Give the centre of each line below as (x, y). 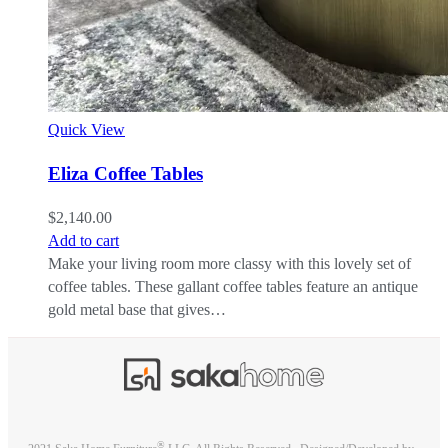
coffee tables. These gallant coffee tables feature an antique (233, 286)
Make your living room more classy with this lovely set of (229, 263)
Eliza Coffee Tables (125, 173)
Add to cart (83, 240)
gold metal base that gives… (137, 309)
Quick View (86, 130)
